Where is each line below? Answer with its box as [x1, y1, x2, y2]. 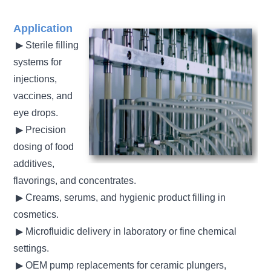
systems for [13, 56, 62, 67]
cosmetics [13, 209, 57, 220]
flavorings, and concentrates [13, 175, 134, 186]
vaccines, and [13, 90, 73, 101]
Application [13, 22, 73, 34]
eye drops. [13, 107, 59, 118]
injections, [13, 73, 57, 84]
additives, [13, 158, 55, 169]
